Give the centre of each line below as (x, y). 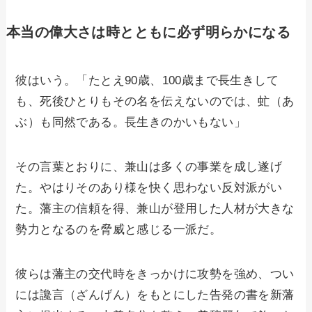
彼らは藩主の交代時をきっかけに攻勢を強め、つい (155, 274)
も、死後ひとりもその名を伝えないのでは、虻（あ (155, 101)
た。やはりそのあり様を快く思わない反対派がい (149, 187)
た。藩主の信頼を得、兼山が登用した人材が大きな (155, 208)
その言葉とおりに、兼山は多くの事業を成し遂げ (149, 166)
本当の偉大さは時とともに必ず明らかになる (148, 32)
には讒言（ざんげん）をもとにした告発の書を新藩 (155, 295)
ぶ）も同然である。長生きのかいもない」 (131, 122)
